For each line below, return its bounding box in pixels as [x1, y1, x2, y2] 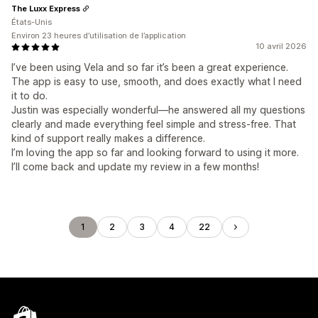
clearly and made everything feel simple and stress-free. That [11, 118, 296, 130]
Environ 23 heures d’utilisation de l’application [11, 31, 186, 40]
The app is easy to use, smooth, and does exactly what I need [11, 75, 302, 87]
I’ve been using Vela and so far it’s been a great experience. [11, 61, 288, 73]
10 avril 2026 [256, 41, 307, 51]
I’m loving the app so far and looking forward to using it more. [11, 146, 299, 158]
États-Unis [11, 17, 52, 27]
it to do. [11, 89, 48, 102]
